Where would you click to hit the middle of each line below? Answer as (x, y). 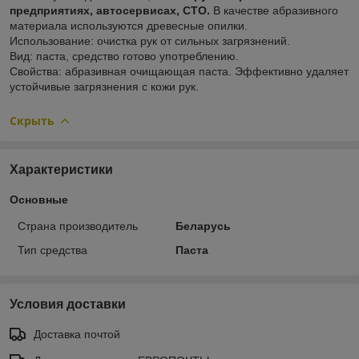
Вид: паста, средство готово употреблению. (124, 56)
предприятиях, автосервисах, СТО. (110, 10)
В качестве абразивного (274, 10)
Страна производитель (78, 226)
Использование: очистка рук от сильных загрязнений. (150, 40)
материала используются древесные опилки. (129, 25)
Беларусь (203, 226)
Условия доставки (68, 304)
